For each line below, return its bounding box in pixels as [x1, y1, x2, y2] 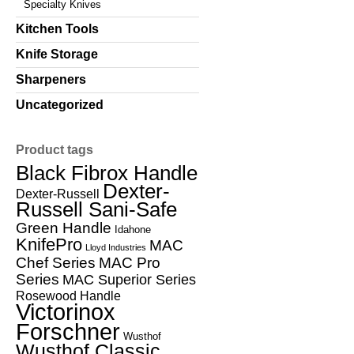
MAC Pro [99, 254, 160, 271]
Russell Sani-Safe [16, 197, 177, 221]
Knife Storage [16, 47, 98, 61]
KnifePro [16, 234, 82, 254]
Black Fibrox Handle [16, 160, 198, 185]
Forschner [16, 318, 120, 345]
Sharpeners [16, 72, 86, 86]
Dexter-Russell [16, 186, 100, 201]
